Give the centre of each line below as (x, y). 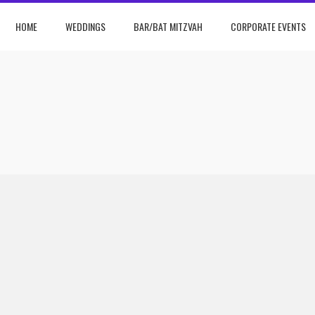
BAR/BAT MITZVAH (168, 26)
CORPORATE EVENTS (268, 26)
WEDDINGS (85, 26)
